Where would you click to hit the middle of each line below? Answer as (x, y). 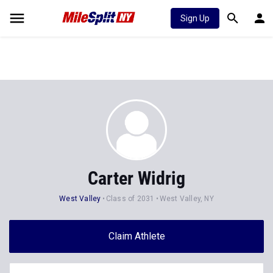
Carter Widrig (136, 178)
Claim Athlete (136, 236)
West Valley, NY (186, 199)
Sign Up (195, 18)
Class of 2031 (130, 199)
